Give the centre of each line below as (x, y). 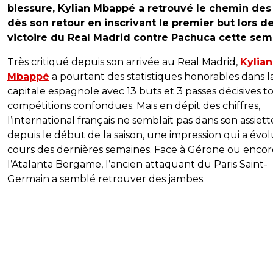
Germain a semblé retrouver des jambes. (106, 179)
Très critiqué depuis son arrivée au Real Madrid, (124, 62)
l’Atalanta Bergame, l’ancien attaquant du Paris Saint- (137, 164)
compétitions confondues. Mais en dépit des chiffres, (134, 105)
